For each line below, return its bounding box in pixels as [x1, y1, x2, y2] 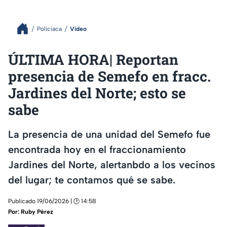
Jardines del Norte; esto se [8, 84, 186, 102]
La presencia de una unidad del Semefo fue [8, 128, 210, 140]
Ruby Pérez [21, 208, 53, 216]
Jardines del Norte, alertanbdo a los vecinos [8, 158, 215, 171]
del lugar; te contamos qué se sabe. [8, 173, 175, 186]
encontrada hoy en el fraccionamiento [8, 143, 186, 156]
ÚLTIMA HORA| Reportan [8, 50, 178, 69]
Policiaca [37, 25, 62, 32]
